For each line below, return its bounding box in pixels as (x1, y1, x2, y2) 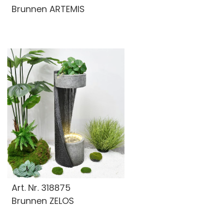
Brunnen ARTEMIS (12, 2, 85, 15)
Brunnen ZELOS (12, 194, 74, 207)
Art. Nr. (12, 181, 41, 194)
